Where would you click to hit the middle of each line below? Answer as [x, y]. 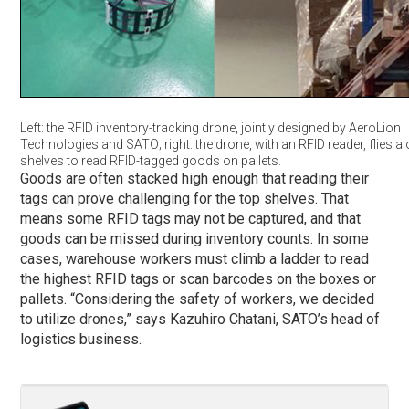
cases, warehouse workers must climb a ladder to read [195, 258]
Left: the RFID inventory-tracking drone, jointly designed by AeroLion [211, 127]
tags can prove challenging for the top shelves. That [185, 198]
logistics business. [81, 339]
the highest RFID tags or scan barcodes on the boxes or [199, 278]
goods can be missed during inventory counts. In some [195, 238]
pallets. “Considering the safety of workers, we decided [198, 299]
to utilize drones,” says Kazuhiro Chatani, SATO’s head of [200, 319]
